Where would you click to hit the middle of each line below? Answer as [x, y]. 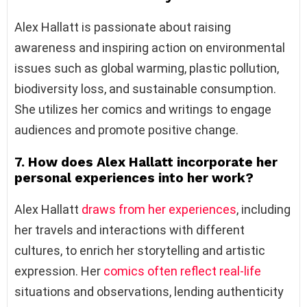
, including [263, 210]
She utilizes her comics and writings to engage [143, 110]
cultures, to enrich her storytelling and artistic [140, 251]
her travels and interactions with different [130, 230]
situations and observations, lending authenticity [149, 292]
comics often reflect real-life [182, 271]
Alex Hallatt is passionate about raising [123, 27]
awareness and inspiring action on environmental [150, 48]
